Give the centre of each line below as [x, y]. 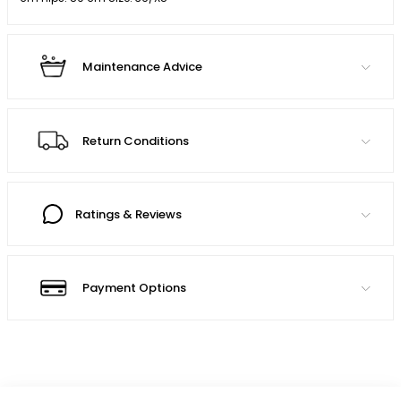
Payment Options [134, 288]
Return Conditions [136, 141]
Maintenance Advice [142, 67]
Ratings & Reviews [128, 214]
